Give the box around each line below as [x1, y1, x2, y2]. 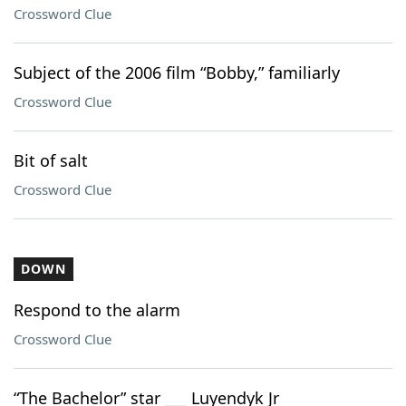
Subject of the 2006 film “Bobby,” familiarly [14, 62, 340, 83]
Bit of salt [14, 150, 88, 171]
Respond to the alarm [14, 299, 180, 321]
